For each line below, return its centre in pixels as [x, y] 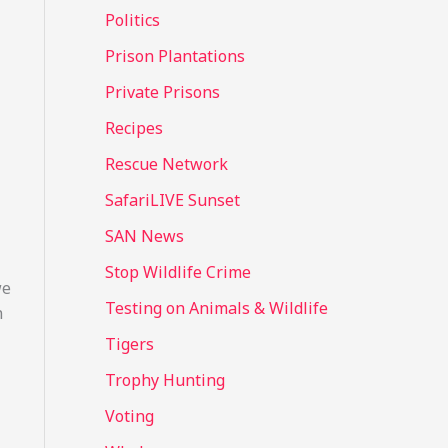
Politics [132, 20]
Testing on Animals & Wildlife [216, 308]
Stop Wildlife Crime [177, 272]
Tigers [129, 344]
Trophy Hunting [164, 380]
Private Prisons [162, 92]
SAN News [144, 236]
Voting [129, 416]
